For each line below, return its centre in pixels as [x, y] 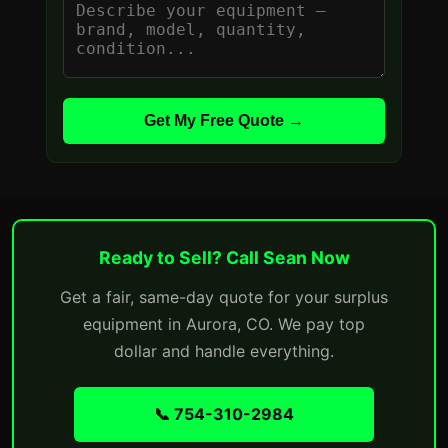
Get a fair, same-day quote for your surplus [224, 297]
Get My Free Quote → [224, 120]
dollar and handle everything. [224, 351]
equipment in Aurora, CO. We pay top [224, 324]
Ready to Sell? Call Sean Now [224, 257]
